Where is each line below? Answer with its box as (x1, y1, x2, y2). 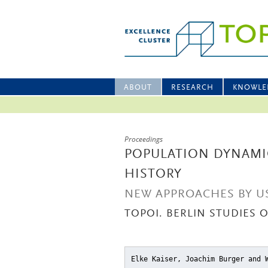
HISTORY (124, 168, 182, 181)
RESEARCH (171, 84, 214, 92)
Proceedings (124, 134, 163, 144)
